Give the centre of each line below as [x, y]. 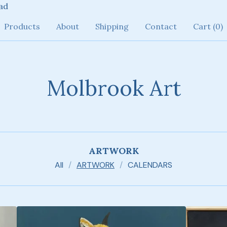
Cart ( [204, 26]
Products [22, 26]
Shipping [112, 26]
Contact [161, 26]
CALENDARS [150, 165]
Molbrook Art [113, 88]
